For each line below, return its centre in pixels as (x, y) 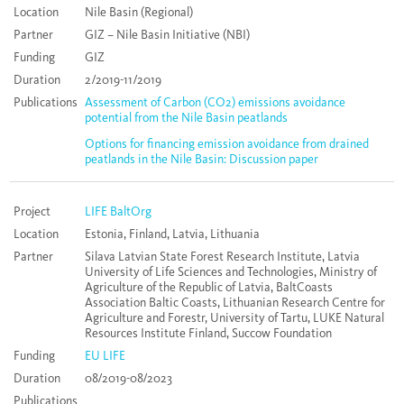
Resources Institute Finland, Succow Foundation (208, 334)
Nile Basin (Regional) (139, 13)
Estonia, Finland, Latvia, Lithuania (172, 234)
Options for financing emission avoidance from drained (227, 144)
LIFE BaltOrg (118, 212)
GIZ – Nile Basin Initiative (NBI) (167, 35)
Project (32, 212)
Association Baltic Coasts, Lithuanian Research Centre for (235, 303)
